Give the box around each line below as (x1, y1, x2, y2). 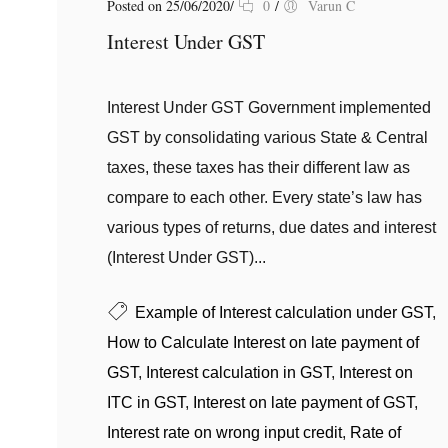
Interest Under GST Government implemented (107, 99, 431, 116)
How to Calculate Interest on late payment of (107, 334, 419, 351)
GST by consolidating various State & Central (107, 129, 428, 146)
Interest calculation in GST (146, 364, 331, 381)
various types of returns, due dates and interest (107, 219, 436, 236)
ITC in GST (107, 394, 185, 411)
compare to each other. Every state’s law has (107, 189, 422, 206)
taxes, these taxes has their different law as (107, 159, 410, 176)
